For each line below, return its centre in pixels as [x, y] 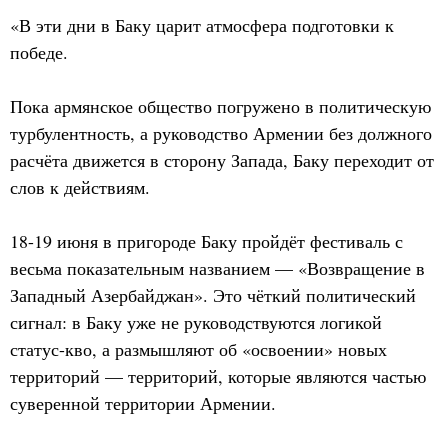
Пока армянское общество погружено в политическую [220, 106]
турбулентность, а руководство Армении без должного [221, 133]
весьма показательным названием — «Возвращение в [217, 268]
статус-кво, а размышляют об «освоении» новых [198, 349]
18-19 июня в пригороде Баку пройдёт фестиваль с [206, 241]
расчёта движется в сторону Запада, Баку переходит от [222, 160]
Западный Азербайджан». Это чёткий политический [213, 295]
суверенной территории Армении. [143, 403]
